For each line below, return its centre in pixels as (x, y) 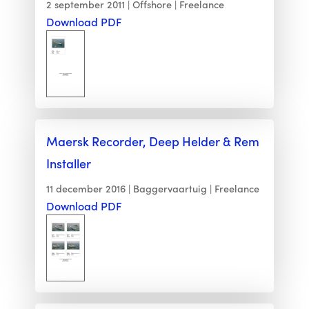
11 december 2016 (86, 189)
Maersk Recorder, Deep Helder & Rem (152, 141)
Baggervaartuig (170, 189)
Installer (68, 163)
